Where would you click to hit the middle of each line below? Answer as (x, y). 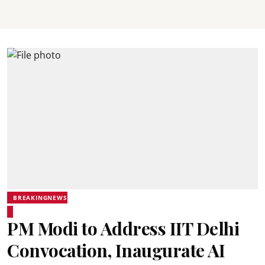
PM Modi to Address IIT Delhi (123, 228)
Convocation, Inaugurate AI (116, 250)
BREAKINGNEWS (40, 197)
